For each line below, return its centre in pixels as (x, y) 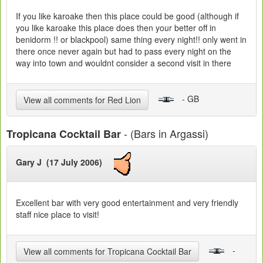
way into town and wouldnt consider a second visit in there (124, 63)
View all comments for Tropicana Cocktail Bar (107, 251)
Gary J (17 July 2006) (65, 162)
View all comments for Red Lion (82, 100)
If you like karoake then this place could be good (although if (127, 16)
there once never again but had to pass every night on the (124, 51)
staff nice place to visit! (58, 214)
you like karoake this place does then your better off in (116, 27)
